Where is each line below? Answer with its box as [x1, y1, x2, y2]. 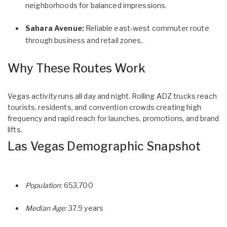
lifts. [8, 125, 22, 134]
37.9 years [66, 203, 104, 212]
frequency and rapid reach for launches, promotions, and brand [8, 113, 219, 123]
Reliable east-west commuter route [84, 23, 209, 32]
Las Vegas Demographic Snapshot [8, 139, 201, 154]
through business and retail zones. [25, 35, 143, 45]
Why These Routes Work [8, 61, 145, 75]
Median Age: [25, 203, 67, 212]
